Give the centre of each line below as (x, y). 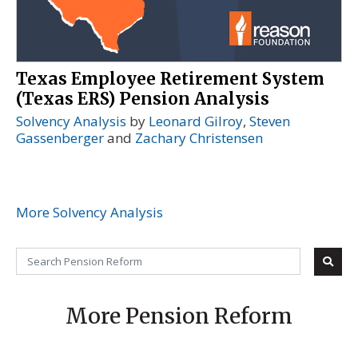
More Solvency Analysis (89, 212)
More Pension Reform (179, 316)
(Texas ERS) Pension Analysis (143, 99)
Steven (270, 121)
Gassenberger (60, 138)
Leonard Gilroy (196, 121)
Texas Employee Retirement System (170, 80)
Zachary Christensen (199, 138)
